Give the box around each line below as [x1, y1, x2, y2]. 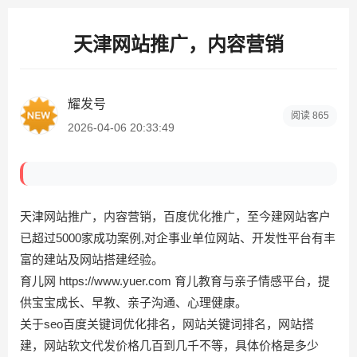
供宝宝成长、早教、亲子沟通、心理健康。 [20, 296, 247, 309]
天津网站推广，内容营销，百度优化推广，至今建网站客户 [20, 210, 331, 223]
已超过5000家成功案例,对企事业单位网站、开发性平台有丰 [20, 231, 335, 245]
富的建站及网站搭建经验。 [20, 253, 163, 266]
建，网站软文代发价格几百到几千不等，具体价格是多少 [20, 339, 319, 352]
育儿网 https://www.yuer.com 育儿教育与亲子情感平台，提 [20, 274, 330, 288]
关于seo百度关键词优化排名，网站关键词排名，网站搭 [20, 317, 314, 331]
